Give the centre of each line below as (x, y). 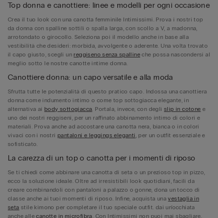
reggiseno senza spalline (107, 54)
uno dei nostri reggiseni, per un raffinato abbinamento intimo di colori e (104, 118)
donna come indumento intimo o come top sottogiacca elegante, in (99, 100)
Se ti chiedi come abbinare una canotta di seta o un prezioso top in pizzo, (107, 172)
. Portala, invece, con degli (128, 109)
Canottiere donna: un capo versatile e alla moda (91, 77)
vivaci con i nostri (33, 135)
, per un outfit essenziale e (170, 135)
